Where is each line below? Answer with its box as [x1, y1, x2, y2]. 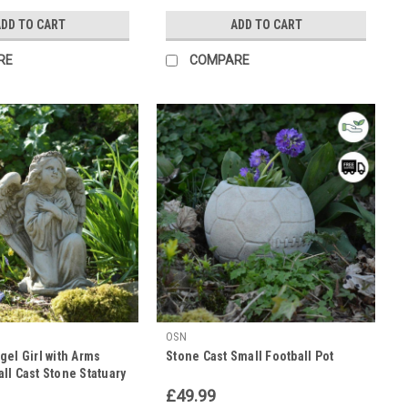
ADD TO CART [229, 16, 302, 32]
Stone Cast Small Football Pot [166, 348, 334, 363]
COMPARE [189, 52, 250, 67]
